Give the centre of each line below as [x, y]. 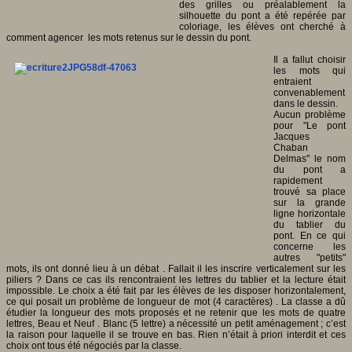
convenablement [309, 92]
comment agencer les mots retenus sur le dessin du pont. [129, 37]
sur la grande [310, 202]
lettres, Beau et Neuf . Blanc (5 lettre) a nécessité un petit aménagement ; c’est [176, 323]
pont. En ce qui [310, 235]
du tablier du [310, 224]
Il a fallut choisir [310, 59]
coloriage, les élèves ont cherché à [262, 26]
